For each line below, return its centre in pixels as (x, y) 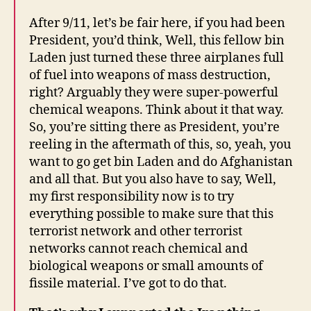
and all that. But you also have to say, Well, (153, 179)
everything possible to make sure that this (151, 214)
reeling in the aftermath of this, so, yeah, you (160, 144)
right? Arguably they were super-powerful (154, 92)
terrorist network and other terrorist (136, 231)
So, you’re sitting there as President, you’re (154, 127)
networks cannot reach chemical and (138, 249)
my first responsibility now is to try (132, 196)
